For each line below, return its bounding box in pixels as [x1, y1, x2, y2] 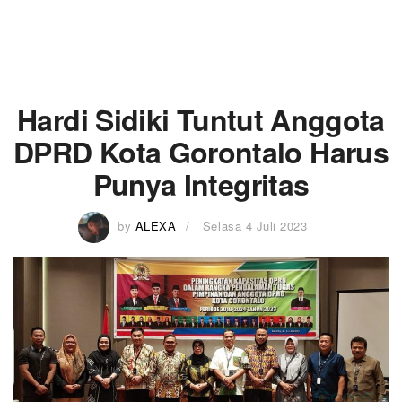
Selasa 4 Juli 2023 [202, 216, 308, 234]
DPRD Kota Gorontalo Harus [13, 131, 389, 172]
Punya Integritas [92, 163, 310, 205]
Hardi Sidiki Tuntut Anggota [17, 99, 385, 140]
